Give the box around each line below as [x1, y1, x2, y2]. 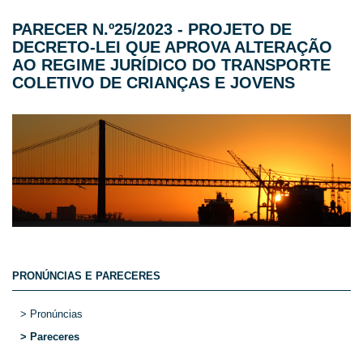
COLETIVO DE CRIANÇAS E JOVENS [12, 73, 295, 92]
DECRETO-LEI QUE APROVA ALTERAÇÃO [12, 37, 332, 56]
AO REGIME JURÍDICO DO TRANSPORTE [12, 55, 331, 74]
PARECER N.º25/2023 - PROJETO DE [12, 19, 292, 38]
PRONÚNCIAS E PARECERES [12, 270, 160, 283]
